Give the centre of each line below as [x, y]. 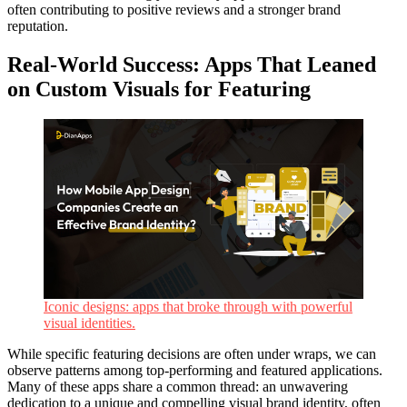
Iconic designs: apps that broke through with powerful [198, 307]
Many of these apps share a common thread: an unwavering [178, 387]
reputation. [38, 25]
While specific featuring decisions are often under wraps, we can [192, 354]
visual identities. [89, 323]
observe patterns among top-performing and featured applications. [195, 371]
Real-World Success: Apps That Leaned [192, 64]
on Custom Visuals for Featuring [159, 89]
